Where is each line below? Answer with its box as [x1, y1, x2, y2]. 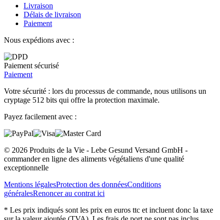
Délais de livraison [24, 10, 81, 19]
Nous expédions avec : [4, 35, 74, 44]
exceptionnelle [4, 163, 49, 172]
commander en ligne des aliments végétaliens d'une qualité [4, 154, 184, 163]
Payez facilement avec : [4, 112, 77, 121]
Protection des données [56, 180, 127, 189]
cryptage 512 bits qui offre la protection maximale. [4, 95, 160, 104]
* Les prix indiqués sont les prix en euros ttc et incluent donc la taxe [4, 205, 213, 214]
